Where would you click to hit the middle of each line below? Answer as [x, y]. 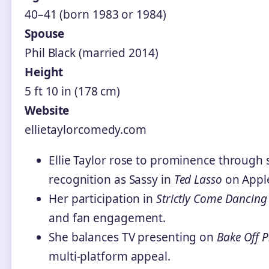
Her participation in [102, 198]
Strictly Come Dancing [211, 198]
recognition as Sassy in [111, 179]
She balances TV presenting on [133, 237]
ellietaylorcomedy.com [86, 129]
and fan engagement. [107, 218]
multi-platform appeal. [110, 256]
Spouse [44, 33]
